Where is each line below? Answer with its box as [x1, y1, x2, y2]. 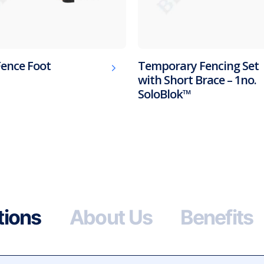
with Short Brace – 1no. [138, 71, 256, 88]
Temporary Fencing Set [138, 57, 259, 74]
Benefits [180, 204, 253, 229]
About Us [69, 204, 153, 229]
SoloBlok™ [138, 85, 191, 102]
